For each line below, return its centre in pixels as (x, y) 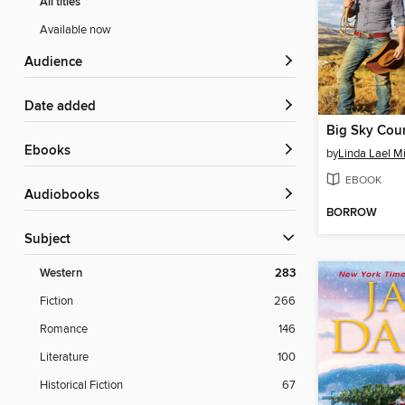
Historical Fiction (81, 386)
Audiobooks (66, 196)
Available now (75, 30)
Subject (52, 240)
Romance (64, 330)
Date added (65, 107)
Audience (58, 63)
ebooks (52, 151)
